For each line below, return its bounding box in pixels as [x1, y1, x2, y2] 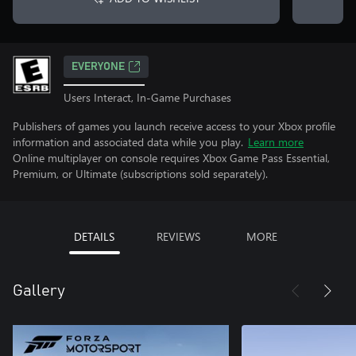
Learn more [248, 133, 304, 149]
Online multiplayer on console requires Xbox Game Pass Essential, [13, 149, 330, 165]
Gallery [13, 282, 65, 299]
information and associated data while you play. [13, 133, 243, 149]
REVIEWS [156, 228, 200, 244]
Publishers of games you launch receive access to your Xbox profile [13, 118, 335, 133]
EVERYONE [72, 61, 125, 72]
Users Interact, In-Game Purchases [64, 89, 231, 105]
